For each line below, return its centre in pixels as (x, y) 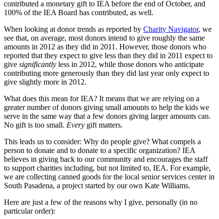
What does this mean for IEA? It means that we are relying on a (102, 98)
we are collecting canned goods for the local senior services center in (109, 176)
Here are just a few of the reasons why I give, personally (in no (101, 202)
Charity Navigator (171, 29)
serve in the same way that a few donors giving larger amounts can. (107, 116)
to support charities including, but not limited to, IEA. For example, (107, 168)
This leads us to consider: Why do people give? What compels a (102, 141)
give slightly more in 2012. (45, 82)
